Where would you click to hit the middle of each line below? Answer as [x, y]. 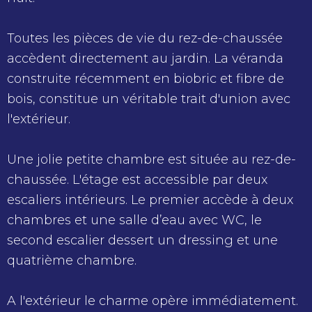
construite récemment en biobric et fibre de [146, 79]
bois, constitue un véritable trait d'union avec [149, 99]
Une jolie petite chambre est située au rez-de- [151, 160]
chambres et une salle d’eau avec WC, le [134, 220]
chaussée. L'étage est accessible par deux [137, 180]
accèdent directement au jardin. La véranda [145, 59]
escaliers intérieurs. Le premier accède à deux [150, 200]
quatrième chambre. [72, 261]
